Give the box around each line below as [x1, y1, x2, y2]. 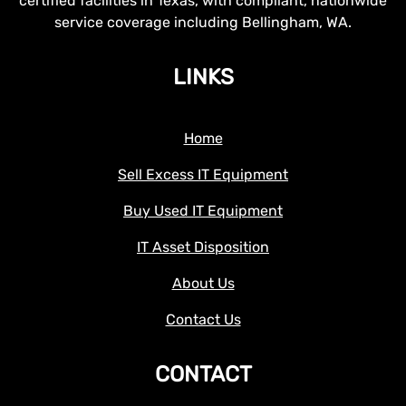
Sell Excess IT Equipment [118, 165, 288, 183]
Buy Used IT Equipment [123, 201, 283, 219]
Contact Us [165, 310, 241, 328]
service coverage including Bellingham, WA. [54, 13, 352, 31]
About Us [171, 274, 235, 292]
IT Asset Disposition [137, 237, 269, 256]
